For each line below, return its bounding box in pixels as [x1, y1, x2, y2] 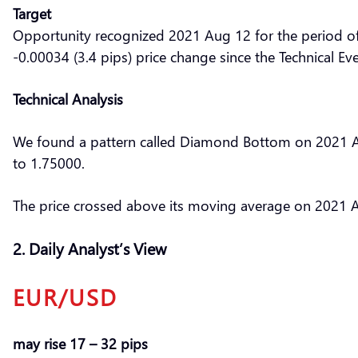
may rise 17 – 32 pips [13, 332, 148, 353]
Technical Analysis [13, 88, 123, 109]
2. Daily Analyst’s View [13, 236, 166, 259]
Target [13, 2, 51, 23]
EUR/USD [13, 280, 118, 312]
